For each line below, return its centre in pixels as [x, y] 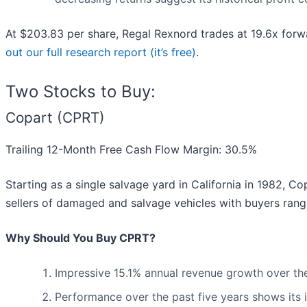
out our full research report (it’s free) [101, 52]
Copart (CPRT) [55, 118]
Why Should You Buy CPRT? [81, 238]
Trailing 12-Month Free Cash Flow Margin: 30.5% [131, 150]
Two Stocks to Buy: [81, 92]
